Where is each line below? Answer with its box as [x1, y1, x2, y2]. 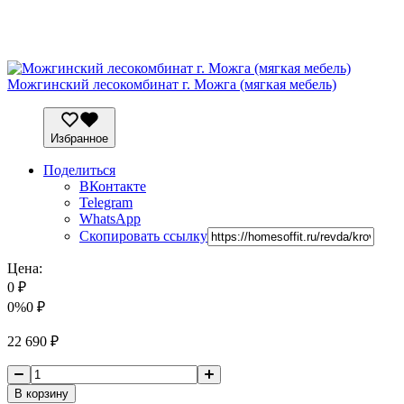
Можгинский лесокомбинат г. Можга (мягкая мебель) [7, 76, 336, 92]
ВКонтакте [79, 179, 146, 195]
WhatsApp [79, 211, 141, 227]
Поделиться [43, 162, 115, 179]
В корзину [14, 387, 69, 401]
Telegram [79, 195, 133, 211]
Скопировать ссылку [79, 228, 207, 244]
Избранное [50, 132, 108, 146]
